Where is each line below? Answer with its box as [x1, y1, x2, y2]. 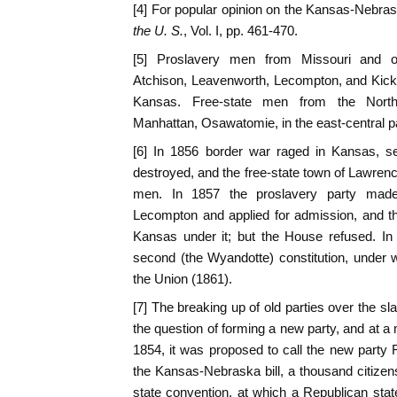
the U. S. [133, 23, 183, 39]
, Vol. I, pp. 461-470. [183, 23, 298, 39]
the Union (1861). [133, 271, 232, 287]
